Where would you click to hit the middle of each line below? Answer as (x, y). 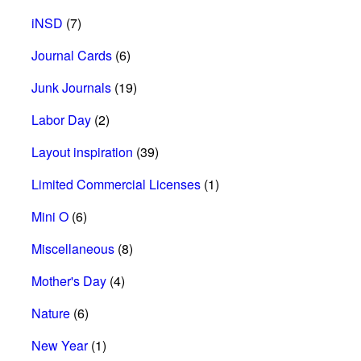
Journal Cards (72, 55)
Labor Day (61, 119)
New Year (60, 345)
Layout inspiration (82, 151)
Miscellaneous (73, 248)
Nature (51, 313)
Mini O (50, 216)
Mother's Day (69, 280)
